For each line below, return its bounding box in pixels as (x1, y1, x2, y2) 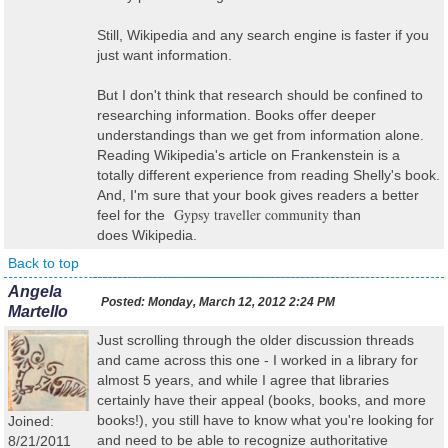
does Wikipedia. (97, 227, 197, 243)
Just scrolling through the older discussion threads (97, 332, 414, 348)
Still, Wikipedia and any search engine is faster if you (97, 27, 429, 43)
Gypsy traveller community (169, 205, 329, 224)
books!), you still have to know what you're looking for (97, 412, 434, 428)
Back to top (8, 255, 79, 271)
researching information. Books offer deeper (97, 107, 376, 123)
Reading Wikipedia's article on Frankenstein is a (97, 147, 400, 163)
